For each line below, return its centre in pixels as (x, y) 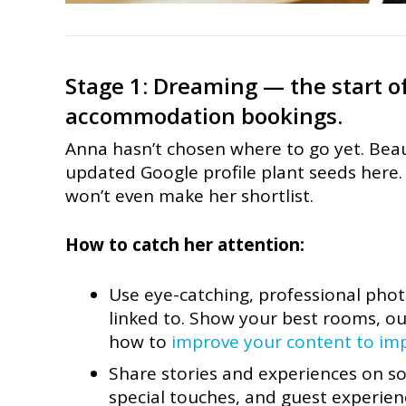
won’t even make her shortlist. (189, 195)
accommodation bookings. (204, 115)
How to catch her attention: (185, 245)
